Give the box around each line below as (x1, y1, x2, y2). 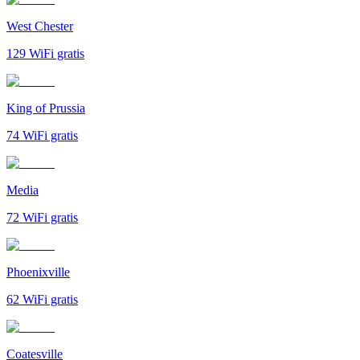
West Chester (6, 18, 73, 33)
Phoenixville (6, 264, 70, 279)
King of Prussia (6, 100, 85, 115)
